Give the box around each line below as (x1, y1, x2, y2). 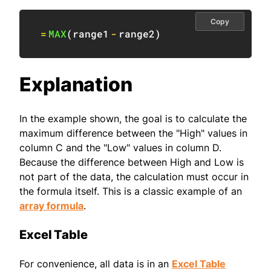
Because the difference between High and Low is (19, 156, 244, 169)
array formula (19, 200, 83, 212)
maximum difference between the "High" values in (19, 127, 247, 140)
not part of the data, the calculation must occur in (19, 171, 249, 183)
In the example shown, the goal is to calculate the (19, 113, 247, 125)
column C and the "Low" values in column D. (19, 142, 221, 154)
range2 (119, 27, 155, 41)
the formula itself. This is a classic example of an (19, 185, 242, 198)
